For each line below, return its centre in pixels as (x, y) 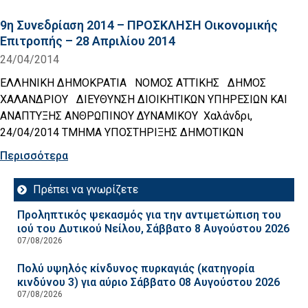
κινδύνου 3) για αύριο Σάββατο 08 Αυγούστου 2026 (148, 282)
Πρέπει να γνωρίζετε (85, 189)
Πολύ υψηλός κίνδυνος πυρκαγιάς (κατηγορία (136, 268)
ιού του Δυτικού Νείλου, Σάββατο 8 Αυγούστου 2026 (153, 228)
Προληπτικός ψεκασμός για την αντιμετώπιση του (149, 214)
